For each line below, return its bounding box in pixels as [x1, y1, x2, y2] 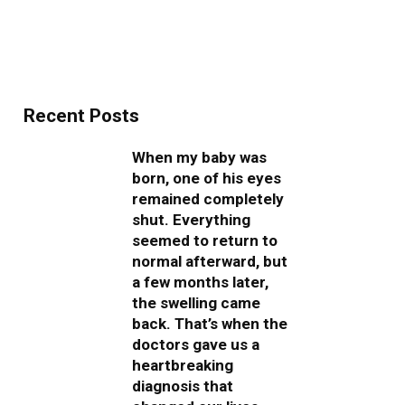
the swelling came [132, 293, 260, 312]
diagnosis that [132, 376, 233, 395]
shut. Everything [132, 210, 250, 229]
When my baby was [132, 147, 267, 166]
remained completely [132, 189, 284, 208]
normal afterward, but [132, 251, 287, 270]
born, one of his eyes [132, 168, 281, 187]
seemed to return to [132, 231, 278, 250]
